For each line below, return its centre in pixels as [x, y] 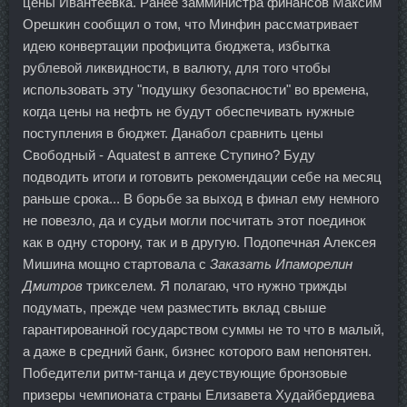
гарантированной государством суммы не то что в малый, [203, 329]
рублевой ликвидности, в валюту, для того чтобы [177, 67]
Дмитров [53, 285]
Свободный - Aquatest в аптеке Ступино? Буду [169, 154]
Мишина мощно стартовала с [116, 263]
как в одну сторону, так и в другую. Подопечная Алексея [199, 242]
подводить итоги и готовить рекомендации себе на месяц [202, 176]
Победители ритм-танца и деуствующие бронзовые [185, 372]
